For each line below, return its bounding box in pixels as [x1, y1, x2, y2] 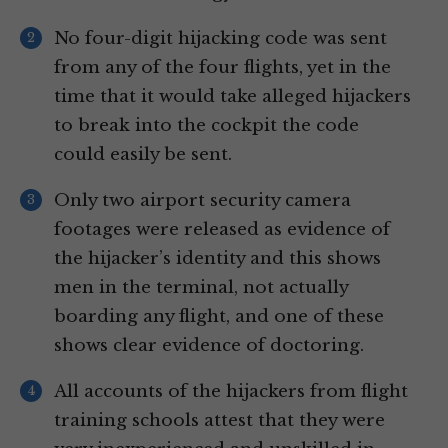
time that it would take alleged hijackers [54, 86, 411, 108]
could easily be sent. [54, 144, 232, 166]
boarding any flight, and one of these [54, 306, 384, 328]
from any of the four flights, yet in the [54, 57, 391, 79]
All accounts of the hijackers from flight [54, 381, 408, 403]
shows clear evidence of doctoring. [54, 335, 364, 357]
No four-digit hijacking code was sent [54, 28, 387, 50]
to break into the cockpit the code [54, 115, 359, 137]
